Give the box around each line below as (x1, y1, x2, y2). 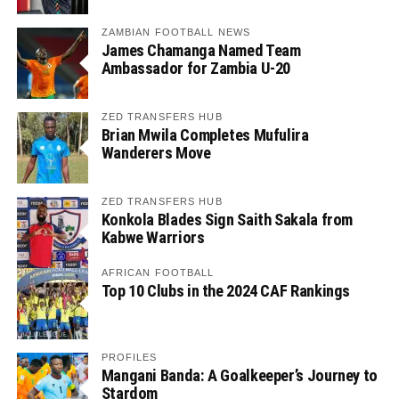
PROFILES (101, 352, 158, 362)
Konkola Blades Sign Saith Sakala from (101, 210, 354, 229)
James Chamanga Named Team (101, 41, 301, 60)
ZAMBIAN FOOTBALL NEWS (101, 27, 251, 37)
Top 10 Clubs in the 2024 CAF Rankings (101, 281, 351, 300)
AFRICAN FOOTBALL (101, 267, 215, 278)
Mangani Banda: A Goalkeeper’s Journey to (101, 366, 378, 385)
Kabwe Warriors (101, 228, 205, 247)
